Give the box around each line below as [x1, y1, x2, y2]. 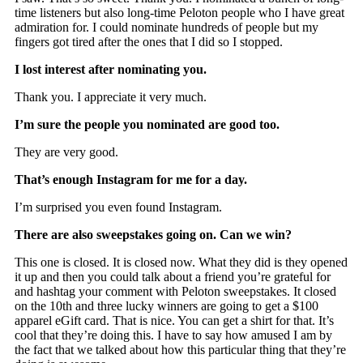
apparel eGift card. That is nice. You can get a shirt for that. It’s [15, 313, 335, 327]
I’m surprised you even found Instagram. [15, 199, 223, 214]
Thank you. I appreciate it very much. [15, 89, 207, 104]
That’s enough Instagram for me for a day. [15, 172, 248, 186]
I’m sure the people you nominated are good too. [15, 117, 280, 131]
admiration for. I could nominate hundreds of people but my [15, 19, 319, 34]
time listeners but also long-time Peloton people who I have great [15, 5, 345, 19]
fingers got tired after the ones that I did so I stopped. [15, 34, 284, 49]
